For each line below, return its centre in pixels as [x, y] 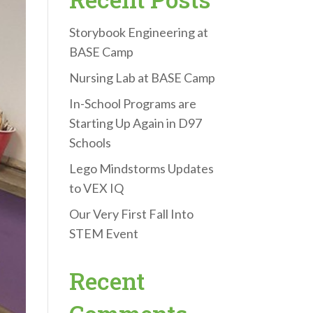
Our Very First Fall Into [131, 213]
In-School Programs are [132, 103]
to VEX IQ [96, 188]
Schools [90, 142]
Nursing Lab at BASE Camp [142, 77]
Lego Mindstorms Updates [141, 168]
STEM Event [103, 233]
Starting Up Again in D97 [135, 123]
